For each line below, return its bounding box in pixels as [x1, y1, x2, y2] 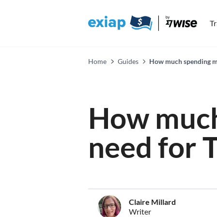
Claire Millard [129, 197, 176, 206]
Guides [117, 57, 139, 65]
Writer [129, 207, 151, 216]
